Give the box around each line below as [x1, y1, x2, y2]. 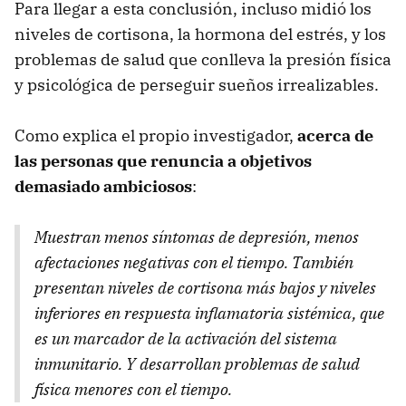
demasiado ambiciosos [14, 176, 192, 198]
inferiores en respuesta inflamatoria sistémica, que [34, 303, 384, 324]
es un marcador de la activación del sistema [34, 328, 337, 350]
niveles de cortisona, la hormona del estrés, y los [14, 24, 386, 45]
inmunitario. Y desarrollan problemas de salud [34, 353, 360, 375]
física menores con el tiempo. [34, 379, 232, 401]
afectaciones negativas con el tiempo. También [34, 252, 353, 274]
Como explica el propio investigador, [14, 125, 297, 147]
